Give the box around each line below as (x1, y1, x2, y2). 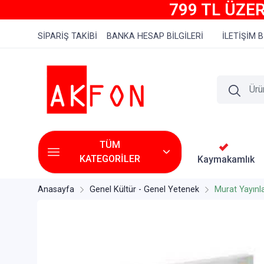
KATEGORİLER (80, 153, 141, 165)
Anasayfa (38, 184, 74, 195)
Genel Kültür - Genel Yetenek (90, 184, 199, 195)
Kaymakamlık (197, 153, 255, 165)
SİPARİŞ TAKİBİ (38, 31, 97, 41)
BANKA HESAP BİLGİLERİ (107, 31, 203, 41)
